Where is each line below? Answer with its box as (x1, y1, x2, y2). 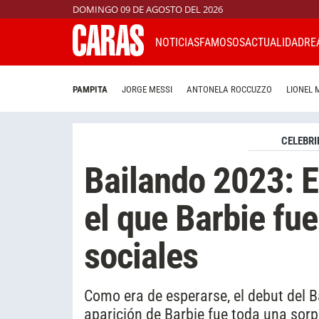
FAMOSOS (199, 35, 245, 49)
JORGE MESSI (122, 84, 172, 95)
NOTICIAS (155, 35, 199, 49)
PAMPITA (73, 84, 108, 95)
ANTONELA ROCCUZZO (187, 84, 272, 95)
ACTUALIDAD (245, 35, 304, 49)
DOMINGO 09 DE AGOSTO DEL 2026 (73, 3, 223, 16)
